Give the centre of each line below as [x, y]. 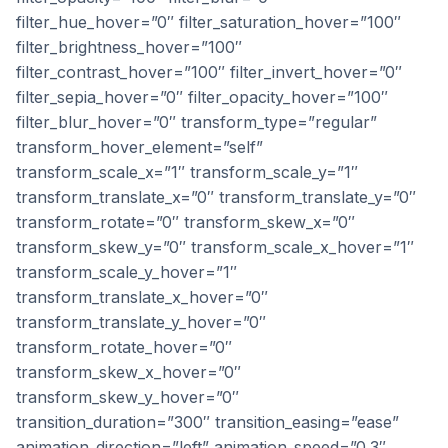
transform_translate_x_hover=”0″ [142, 297]
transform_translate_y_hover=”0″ [141, 322]
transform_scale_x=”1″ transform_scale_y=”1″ [187, 172]
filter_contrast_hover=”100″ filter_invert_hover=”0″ [209, 72]
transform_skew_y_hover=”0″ [127, 397]
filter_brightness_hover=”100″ [129, 47]
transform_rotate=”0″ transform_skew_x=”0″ [185, 222]
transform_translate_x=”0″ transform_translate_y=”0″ [216, 197]
